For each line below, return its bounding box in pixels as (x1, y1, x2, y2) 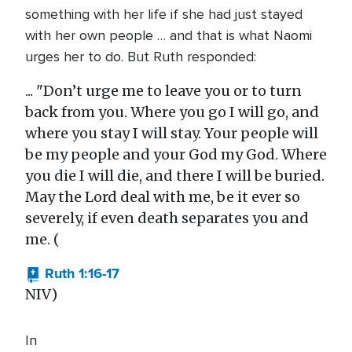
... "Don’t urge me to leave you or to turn (25, 82, 302, 100)
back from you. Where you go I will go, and (25, 103, 319, 121)
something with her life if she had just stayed (25, 5, 302, 23)
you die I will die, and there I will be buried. (25, 167, 324, 185)
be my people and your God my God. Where (25, 145, 327, 163)
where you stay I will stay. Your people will (25, 124, 318, 142)
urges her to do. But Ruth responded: (25, 48, 256, 65)
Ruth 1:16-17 (45, 263, 119, 284)
